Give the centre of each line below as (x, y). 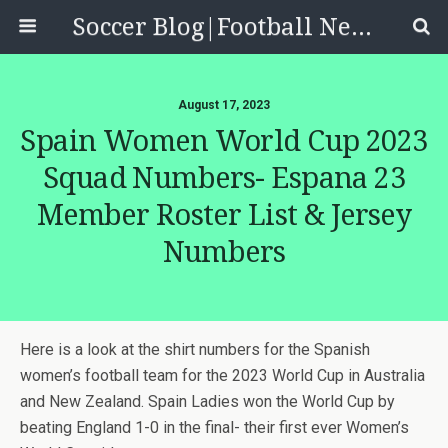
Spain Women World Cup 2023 (224, 141)
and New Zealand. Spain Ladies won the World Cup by (207, 401)
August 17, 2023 (224, 105)
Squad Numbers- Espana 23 (224, 178)
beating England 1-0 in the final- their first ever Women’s (214, 427)
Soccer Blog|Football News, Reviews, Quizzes (361, 27)
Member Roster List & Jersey (224, 215)
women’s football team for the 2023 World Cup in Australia (222, 375)
